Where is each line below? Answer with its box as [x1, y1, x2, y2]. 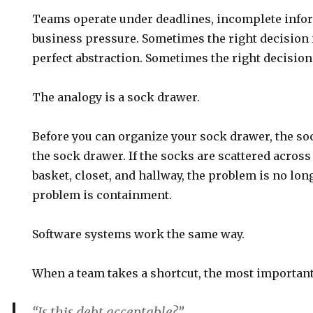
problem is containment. [32, 188, 173, 202]
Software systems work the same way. [32, 227, 245, 241]
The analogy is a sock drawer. [32, 90, 201, 104]
